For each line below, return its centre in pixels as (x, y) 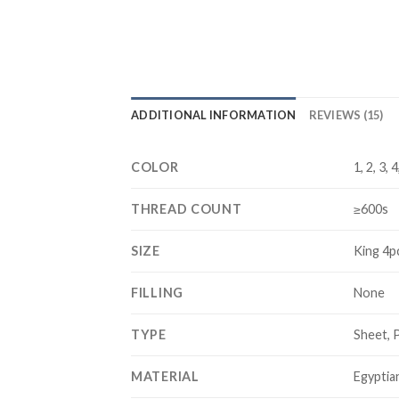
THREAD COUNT (187, 208)
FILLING (158, 292)
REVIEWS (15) (346, 114)
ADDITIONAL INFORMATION (214, 114)
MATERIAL (165, 376)
